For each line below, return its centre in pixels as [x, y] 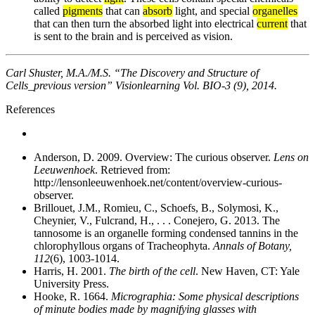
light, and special [212, 11]
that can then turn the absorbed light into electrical [145, 23]
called [48, 11]
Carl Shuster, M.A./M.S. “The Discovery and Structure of [132, 72]
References [30, 109]
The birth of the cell [152, 271]
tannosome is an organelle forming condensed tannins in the [166, 233]
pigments [83, 11]
